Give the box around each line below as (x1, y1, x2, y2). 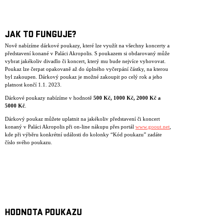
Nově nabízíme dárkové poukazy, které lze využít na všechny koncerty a (5, 43, 170, 48)
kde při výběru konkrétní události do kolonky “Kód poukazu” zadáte (5, 131, 162, 137)
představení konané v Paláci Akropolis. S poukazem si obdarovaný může (5, 50, 170, 56)
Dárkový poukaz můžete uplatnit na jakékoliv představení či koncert (5, 116, 160, 122)
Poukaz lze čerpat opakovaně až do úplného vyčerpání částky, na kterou (5, 66, 168, 72)
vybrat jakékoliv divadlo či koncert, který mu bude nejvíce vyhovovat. (5, 58, 166, 64)
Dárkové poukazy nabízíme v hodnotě (5, 95, 93, 101)
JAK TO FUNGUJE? (5, 30, 76, 41)
